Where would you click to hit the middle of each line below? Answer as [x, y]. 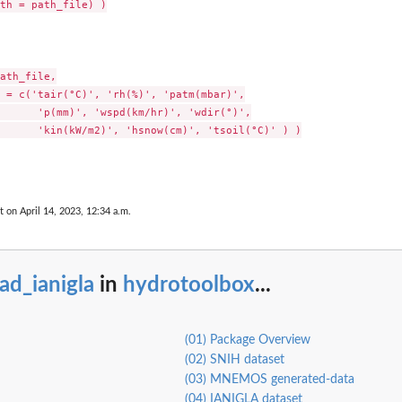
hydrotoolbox [189, 285]
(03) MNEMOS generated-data [269, 380]
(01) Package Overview [247, 341]
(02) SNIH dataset [234, 360]
